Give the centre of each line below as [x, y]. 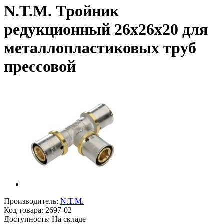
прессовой [40, 67]
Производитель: [32, 201]
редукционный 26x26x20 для [106, 30]
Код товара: [25, 210]
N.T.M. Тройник [61, 11]
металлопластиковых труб [100, 48]
